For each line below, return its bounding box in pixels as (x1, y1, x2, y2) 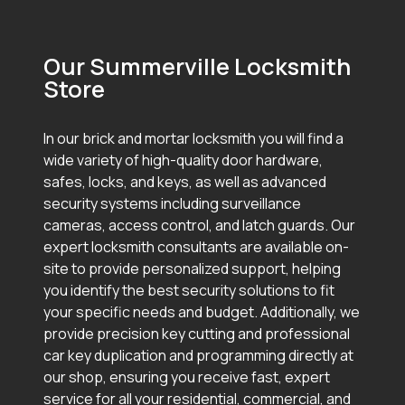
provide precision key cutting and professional (43, 324, 350, 344)
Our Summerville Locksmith (43, 51, 351, 83)
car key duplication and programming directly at (43, 345, 353, 366)
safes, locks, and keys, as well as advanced (43, 172, 326, 193)
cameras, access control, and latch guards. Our (43, 215, 355, 236)
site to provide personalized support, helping (43, 259, 341, 279)
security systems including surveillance (43, 193, 301, 214)
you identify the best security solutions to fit (43, 280, 334, 301)
